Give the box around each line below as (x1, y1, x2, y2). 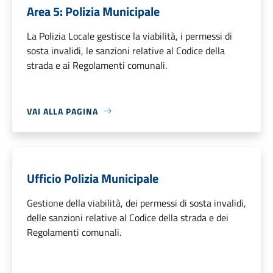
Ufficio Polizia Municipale (27, 168, 158, 188)
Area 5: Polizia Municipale (27, 1, 160, 21)
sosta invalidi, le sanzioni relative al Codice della (27, 43, 225, 58)
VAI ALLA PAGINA (27, 104, 98, 118)
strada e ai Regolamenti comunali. (27, 57, 167, 73)
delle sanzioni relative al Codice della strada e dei (27, 210, 229, 225)
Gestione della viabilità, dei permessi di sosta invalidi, (27, 195, 246, 210)
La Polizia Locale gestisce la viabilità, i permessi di (27, 28, 232, 43)
